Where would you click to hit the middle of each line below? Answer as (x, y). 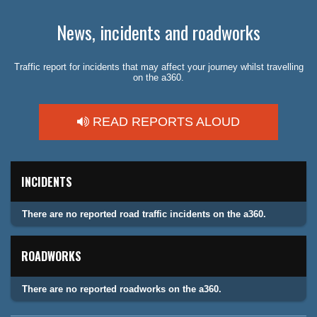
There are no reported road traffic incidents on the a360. (144, 214)
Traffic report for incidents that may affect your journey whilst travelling (158, 67)
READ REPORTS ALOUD (165, 121)
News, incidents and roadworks (158, 33)
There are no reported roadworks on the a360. (122, 289)
